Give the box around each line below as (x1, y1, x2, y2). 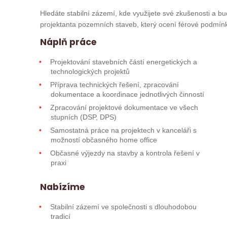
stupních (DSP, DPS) (50, 112, 117, 121)
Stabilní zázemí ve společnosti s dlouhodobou (48, 202, 197, 211)
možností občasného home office (50, 135, 157, 144)
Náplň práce (40, 35, 97, 48)
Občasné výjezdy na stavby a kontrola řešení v (48, 148, 200, 157)
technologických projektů (50, 67, 130, 75)
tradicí (50, 212, 70, 220)
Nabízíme (40, 180, 85, 193)
